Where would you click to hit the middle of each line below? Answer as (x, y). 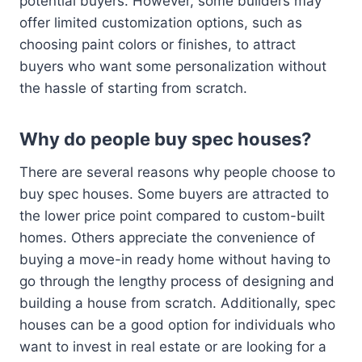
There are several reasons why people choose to (177, 173)
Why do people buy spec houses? (165, 139)
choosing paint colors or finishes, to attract (158, 45)
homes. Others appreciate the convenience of (167, 238)
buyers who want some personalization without (173, 67)
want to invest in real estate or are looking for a (173, 347)
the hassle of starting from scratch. (133, 88)
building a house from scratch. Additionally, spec (177, 303)
